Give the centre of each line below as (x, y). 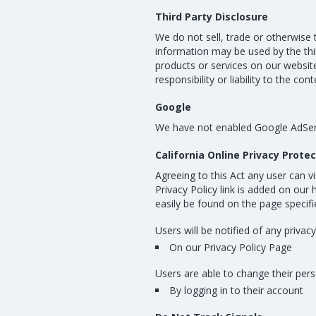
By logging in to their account (236, 290)
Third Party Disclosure (212, 17)
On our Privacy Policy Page (231, 247)
